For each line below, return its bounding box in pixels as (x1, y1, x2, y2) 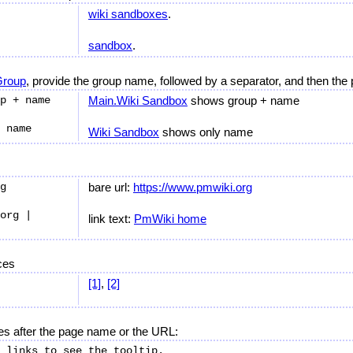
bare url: (88, 180, 133, 194)
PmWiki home (134, 212, 206, 225)
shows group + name (188, 94, 299, 107)
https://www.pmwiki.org (133, 180, 252, 194)
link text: (88, 212, 134, 225)
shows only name (159, 125, 253, 139)
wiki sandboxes (88, 7, 168, 20)
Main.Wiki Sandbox (88, 94, 188, 107)
